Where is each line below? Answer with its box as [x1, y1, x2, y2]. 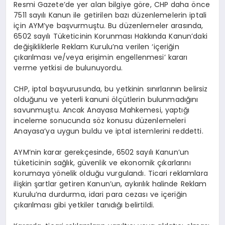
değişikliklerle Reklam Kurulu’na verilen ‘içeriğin [14, 42, 179, 52]
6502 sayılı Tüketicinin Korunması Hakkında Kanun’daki [14, 31, 207, 42]
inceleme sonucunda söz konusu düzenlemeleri [14, 116, 186, 126]
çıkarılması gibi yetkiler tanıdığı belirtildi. [14, 200, 155, 210]
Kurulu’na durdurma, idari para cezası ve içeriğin [14, 189, 187, 200]
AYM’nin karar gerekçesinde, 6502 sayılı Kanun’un [14, 147, 189, 158]
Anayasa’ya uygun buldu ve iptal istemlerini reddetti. [14, 126, 203, 137]
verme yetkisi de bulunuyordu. [14, 63, 123, 73]
